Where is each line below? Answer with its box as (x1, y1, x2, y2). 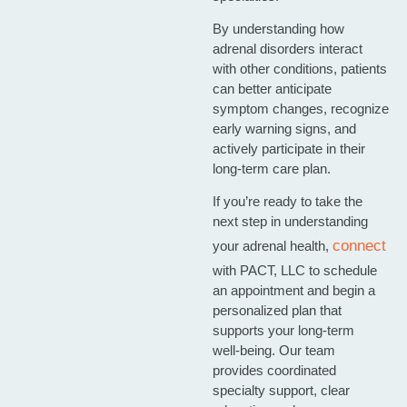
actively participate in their (212, 140, 365, 156)
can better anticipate (212, 80, 332, 96)
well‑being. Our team (212, 342, 335, 359)
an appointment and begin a (212, 283, 375, 299)
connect (332, 237, 386, 255)
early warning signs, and (212, 120, 356, 136)
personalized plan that (212, 303, 342, 319)
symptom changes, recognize (212, 100, 389, 116)
